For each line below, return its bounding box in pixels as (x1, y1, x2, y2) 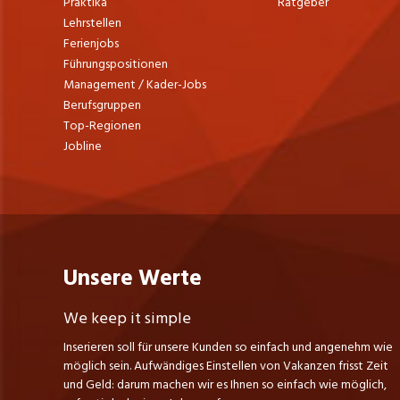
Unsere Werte (62, 259, 202, 296)
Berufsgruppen (62, 94, 141, 115)
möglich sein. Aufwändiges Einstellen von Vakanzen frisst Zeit (62, 354, 388, 376)
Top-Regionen (62, 114, 141, 136)
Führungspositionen (62, 53, 168, 74)
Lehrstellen (62, 12, 121, 33)
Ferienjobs (62, 32, 119, 54)
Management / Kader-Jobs (62, 73, 206, 95)
